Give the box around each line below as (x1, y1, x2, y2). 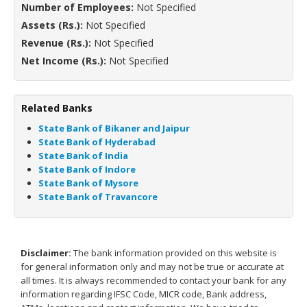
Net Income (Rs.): (21, 53, 106, 67)
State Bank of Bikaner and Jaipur (38, 121, 190, 134)
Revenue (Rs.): (21, 36, 91, 49)
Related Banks (21, 101, 93, 114)
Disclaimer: (21, 246, 73, 259)
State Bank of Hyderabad (38, 135, 156, 148)
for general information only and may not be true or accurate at (21, 260, 284, 273)
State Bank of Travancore (38, 190, 158, 203)
